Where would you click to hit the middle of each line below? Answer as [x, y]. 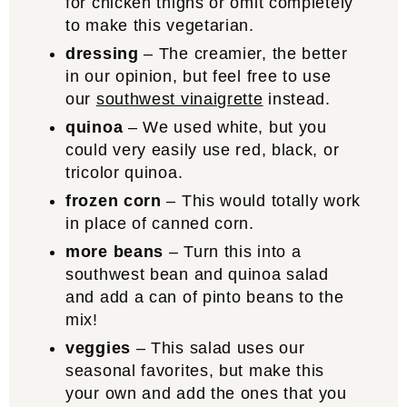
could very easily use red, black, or [203, 150]
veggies [98, 348]
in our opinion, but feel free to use [199, 76]
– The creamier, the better [246, 54]
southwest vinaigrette [179, 99]
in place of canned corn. [160, 223]
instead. [297, 99]
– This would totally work [263, 201]
